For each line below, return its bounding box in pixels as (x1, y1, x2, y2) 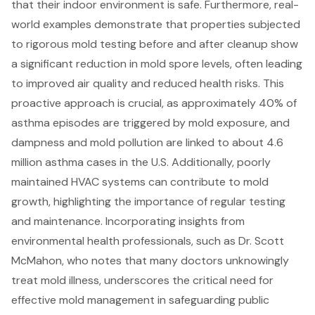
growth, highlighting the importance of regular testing (11, 194, 285, 210)
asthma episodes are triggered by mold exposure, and (11, 115, 290, 131)
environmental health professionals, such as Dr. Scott (11, 233, 284, 249)
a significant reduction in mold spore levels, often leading (11, 56, 302, 72)
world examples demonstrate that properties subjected (11, 17, 300, 32)
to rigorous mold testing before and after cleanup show (11, 37, 298, 52)
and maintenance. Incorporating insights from (11, 214, 245, 229)
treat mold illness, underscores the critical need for (11, 273, 274, 288)
